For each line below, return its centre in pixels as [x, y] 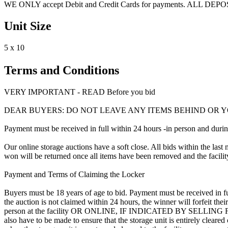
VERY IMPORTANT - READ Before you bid [80, 92]
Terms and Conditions [62, 70]
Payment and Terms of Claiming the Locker [74, 174]
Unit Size [28, 26]
